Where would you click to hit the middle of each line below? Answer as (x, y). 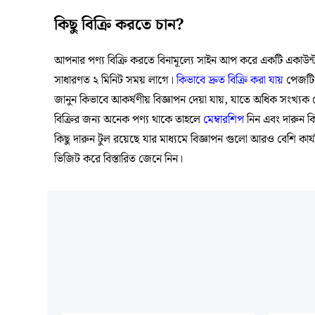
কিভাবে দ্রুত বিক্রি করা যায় (230, 81)
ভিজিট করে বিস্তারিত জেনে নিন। (118, 159)
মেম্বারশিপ (225, 120)
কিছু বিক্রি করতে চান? (119, 25)
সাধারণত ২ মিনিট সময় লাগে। (115, 81)
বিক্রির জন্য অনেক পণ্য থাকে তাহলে (129, 120)
